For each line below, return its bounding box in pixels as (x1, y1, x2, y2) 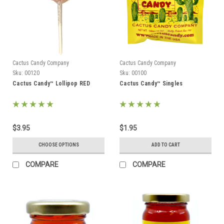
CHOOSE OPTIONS (38, 141, 79, 147)
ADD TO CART (151, 141, 180, 147)
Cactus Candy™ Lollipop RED (12, 79, 90, 87)
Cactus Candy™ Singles (119, 79, 183, 87)
